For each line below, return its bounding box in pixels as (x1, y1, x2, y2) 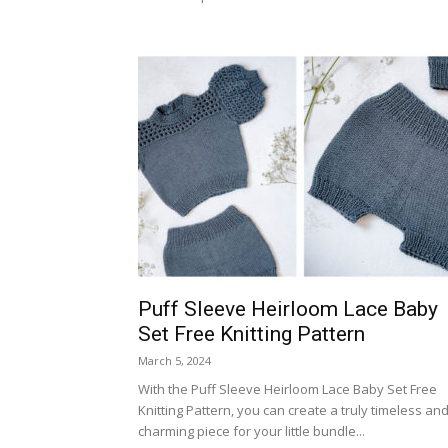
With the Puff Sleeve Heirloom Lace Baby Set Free (138, 380, 437, 398)
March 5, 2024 (138, 353, 211, 368)
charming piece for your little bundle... (138, 422, 365, 440)
